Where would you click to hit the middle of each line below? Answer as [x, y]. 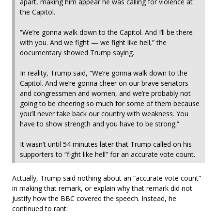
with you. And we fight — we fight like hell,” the [93, 42]
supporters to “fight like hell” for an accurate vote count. [108, 154]
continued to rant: [40, 208]
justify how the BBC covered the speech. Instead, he [94, 198]
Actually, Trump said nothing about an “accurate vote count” [107, 178]
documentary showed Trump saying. [77, 52]
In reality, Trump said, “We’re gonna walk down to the [104, 73]
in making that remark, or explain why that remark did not [102, 188]
